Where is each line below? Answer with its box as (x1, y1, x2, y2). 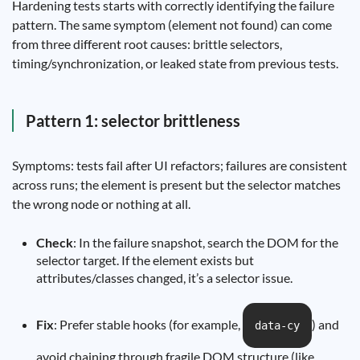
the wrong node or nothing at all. (12, 196, 190, 211)
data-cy (255, 319, 300, 332)
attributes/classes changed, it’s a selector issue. (36, 270, 292, 285)
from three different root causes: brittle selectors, (12, 36, 282, 51)
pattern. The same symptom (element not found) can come (12, 17, 332, 32)
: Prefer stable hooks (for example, (54, 317, 243, 332)
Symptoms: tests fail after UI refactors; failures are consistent (12, 157, 347, 173)
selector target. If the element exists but (36, 252, 254, 268)
